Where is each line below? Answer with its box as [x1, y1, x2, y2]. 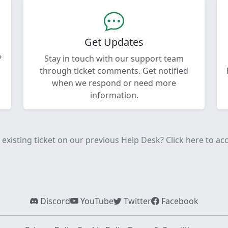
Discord [38, 195, 70, 207]
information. [90, 89, 138, 101]
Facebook [159, 195, 198, 207]
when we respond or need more [52, 77, 176, 89]
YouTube [78, 195, 113, 207]
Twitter [121, 195, 151, 207]
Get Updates [84, 35, 144, 49]
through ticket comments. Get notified [40, 65, 188, 76]
